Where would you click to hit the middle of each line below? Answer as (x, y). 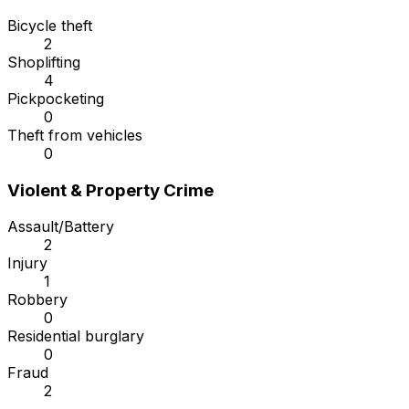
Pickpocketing (56, 99)
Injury (27, 263)
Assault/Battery (61, 227)
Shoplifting (44, 63)
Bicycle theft (50, 26)
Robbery (37, 300)
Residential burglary (76, 336)
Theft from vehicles (75, 136)
